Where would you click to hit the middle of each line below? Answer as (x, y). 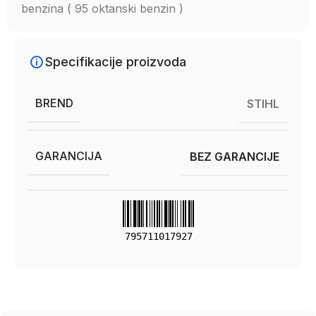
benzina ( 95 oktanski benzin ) (102, 8)
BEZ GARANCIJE (235, 156)
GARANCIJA (69, 156)
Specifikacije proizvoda (116, 62)
